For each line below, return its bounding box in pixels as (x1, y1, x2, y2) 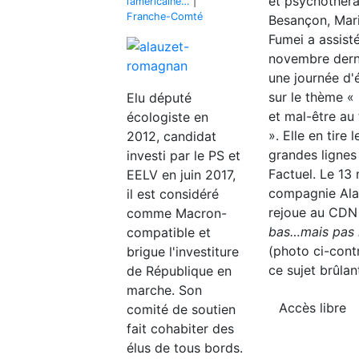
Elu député (127, 89, 192, 106)
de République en (127, 262, 232, 279)
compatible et (127, 224, 211, 240)
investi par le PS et (127, 147, 240, 163)
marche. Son (127, 281, 202, 298)
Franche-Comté (127, 10, 203, 22)
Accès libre (279, 299, 346, 316)
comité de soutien (127, 301, 236, 317)
